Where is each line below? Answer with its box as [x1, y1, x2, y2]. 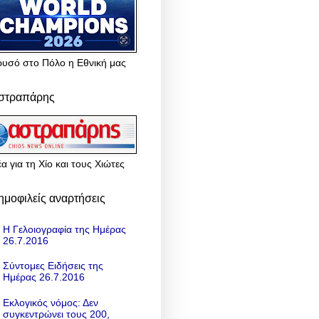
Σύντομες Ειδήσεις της [2, 260, 103, 272]
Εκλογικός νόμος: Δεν [2, 297, 98, 308]
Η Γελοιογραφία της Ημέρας [2, 223, 126, 235]
